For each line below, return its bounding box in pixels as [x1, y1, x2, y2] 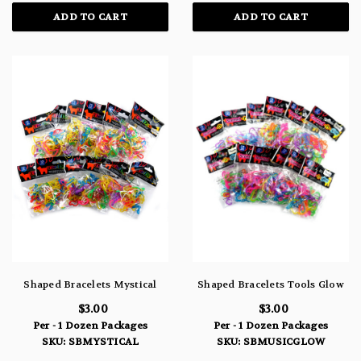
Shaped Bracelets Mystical [23, 278, 157, 292]
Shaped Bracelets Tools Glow [197, 278, 344, 292]
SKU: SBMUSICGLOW [216, 335, 326, 349]
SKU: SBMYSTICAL [41, 335, 139, 349]
